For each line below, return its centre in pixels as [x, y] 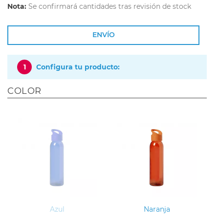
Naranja [157, 209]
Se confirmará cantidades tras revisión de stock [109, 6]
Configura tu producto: [78, 67]
